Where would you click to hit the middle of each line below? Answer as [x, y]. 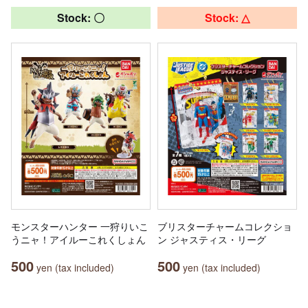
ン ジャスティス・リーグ [212, 240]
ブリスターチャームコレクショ [225, 227]
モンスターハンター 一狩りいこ [80, 227]
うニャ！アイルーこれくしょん [78, 240]
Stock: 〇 [81, 18]
